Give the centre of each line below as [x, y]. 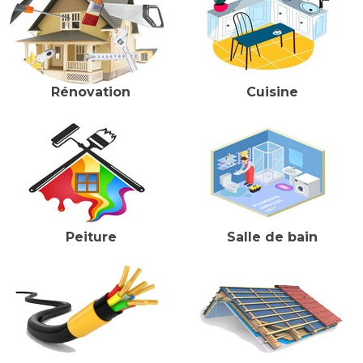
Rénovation [91, 92]
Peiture [91, 237]
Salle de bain [272, 237]
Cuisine [272, 92]
